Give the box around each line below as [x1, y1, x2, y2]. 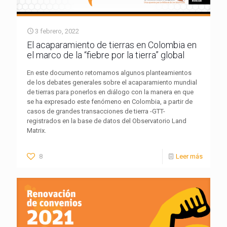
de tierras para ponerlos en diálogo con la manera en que [27, 88, 194, 96]
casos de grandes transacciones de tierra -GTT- [27, 107, 165, 115]
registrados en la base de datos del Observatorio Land [27, 117, 186, 125]
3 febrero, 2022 [35, 27, 79, 35]
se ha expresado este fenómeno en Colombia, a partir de [27, 97, 193, 105]
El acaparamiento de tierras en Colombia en [27, 39, 197, 50]
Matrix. [27, 126, 46, 134]
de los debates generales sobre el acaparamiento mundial [27, 78, 197, 86]
